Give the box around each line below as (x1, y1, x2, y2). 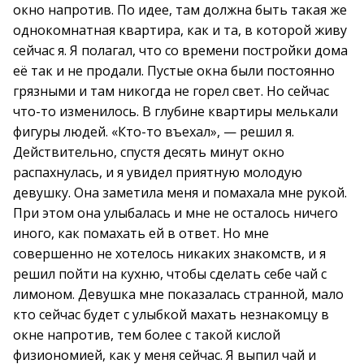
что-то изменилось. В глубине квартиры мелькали (13, 102, 338, 120)
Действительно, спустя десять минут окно (13, 143, 284, 161)
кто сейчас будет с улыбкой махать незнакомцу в (13, 305, 329, 323)
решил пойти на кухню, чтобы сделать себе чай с (13, 265, 327, 283)
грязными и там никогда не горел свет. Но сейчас (13, 82, 329, 100)
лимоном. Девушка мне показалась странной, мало (13, 285, 344, 303)
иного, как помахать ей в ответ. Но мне (13, 224, 269, 242)
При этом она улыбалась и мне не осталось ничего (13, 204, 338, 222)
